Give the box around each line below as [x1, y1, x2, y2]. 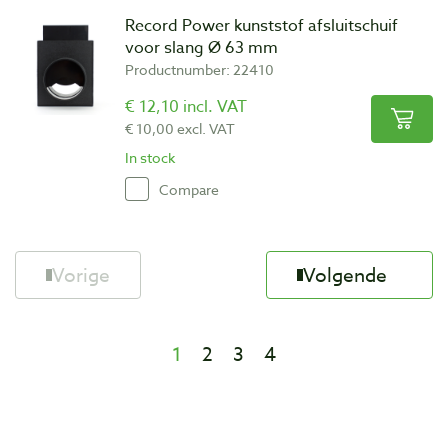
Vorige [52, 262, 110, 288]
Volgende [303, 262, 387, 288]
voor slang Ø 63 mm [125, 36, 278, 60]
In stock [125, 148, 175, 167]
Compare [159, 179, 219, 199]
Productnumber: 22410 [125, 60, 274, 79]
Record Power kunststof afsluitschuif [125, 14, 398, 38]
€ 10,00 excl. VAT [125, 119, 235, 138]
